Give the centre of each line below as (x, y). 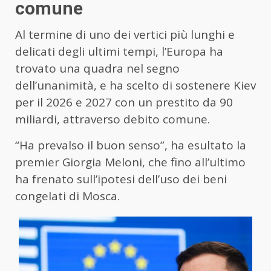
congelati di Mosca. (67, 196)
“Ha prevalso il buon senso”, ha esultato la (131, 145)
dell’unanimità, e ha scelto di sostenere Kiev (135, 86)
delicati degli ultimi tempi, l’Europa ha (119, 52)
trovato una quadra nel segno (97, 69)
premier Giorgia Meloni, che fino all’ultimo (130, 162)
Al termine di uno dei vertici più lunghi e (125, 35)
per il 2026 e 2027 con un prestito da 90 (124, 103)
